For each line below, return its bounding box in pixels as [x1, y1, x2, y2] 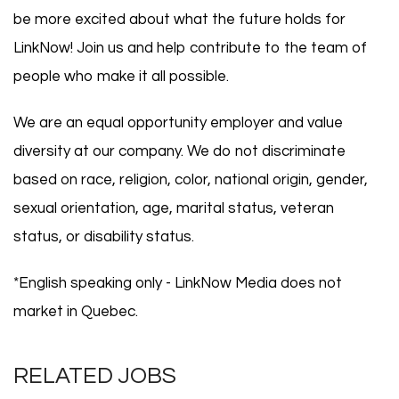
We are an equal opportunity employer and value [13, 115, 343, 131]
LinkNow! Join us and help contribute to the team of [13, 40, 367, 56]
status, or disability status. [13, 229, 194, 245]
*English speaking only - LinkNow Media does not [13, 275, 342, 291]
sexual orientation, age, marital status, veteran [13, 200, 334, 216]
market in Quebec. [13, 304, 138, 320]
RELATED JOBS [13, 364, 176, 387]
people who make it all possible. [13, 69, 229, 85]
